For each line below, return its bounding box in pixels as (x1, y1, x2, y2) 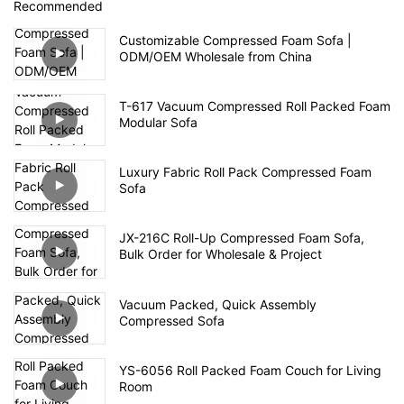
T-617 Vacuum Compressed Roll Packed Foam (119, 97, 390, 114)
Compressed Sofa (119, 312, 225, 328)
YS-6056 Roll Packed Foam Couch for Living (119, 362, 381, 378)
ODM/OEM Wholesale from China (119, 48, 312, 64)
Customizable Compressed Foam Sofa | (119, 32, 352, 48)
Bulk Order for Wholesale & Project (119, 246, 322, 262)
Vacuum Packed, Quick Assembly (119, 296, 317, 312)
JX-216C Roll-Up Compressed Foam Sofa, (119, 230, 364, 246)
